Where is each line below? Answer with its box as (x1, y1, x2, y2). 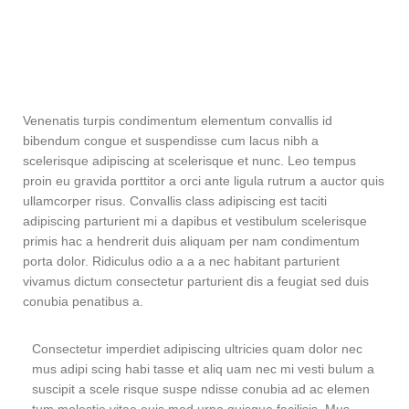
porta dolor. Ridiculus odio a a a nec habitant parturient (23, 254, 340, 268)
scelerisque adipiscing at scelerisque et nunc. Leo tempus (23, 153, 356, 168)
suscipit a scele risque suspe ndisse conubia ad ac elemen (32, 382, 370, 396)
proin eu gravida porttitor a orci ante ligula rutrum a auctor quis (23, 173, 384, 188)
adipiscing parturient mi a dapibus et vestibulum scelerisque (23, 214, 367, 228)
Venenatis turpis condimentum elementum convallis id (23, 113, 332, 128)
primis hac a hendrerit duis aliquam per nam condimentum (23, 234, 360, 248)
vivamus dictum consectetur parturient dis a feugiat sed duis (23, 274, 369, 288)
